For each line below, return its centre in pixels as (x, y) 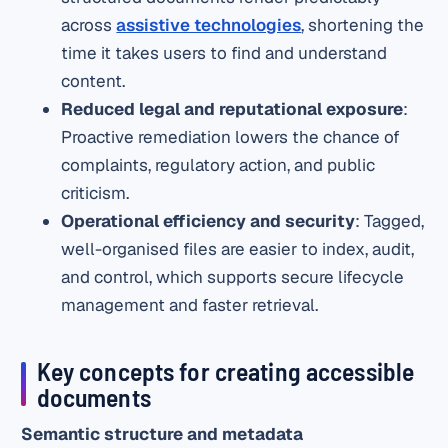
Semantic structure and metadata (162, 434)
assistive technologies (209, 25)
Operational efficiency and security (208, 221)
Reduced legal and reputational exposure (232, 109)
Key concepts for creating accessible (225, 370)
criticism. (95, 193)
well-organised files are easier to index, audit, (238, 249)
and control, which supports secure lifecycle (233, 277)
